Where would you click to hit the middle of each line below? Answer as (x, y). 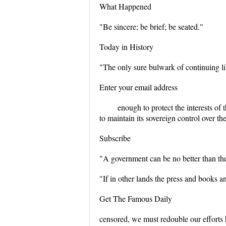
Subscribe (115, 138)
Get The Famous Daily (136, 199)
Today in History (126, 47)
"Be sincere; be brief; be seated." (151, 26)
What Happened (125, 6)
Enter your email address (138, 87)
